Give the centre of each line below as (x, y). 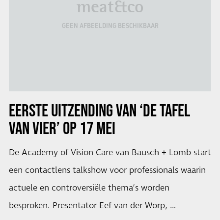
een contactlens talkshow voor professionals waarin (107, 170)
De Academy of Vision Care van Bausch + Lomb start (110, 152)
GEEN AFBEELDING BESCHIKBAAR (110, 26)
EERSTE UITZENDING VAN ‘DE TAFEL (99, 110)
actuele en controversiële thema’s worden (89, 188)
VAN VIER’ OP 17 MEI (62, 127)
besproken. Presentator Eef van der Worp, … (92, 206)
